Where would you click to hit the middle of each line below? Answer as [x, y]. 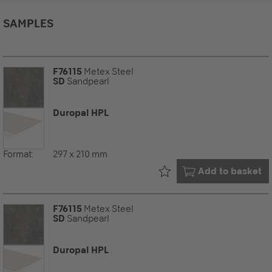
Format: [18, 154]
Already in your [211, 171]
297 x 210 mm [80, 154]
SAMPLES [28, 23]
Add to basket [230, 171]
